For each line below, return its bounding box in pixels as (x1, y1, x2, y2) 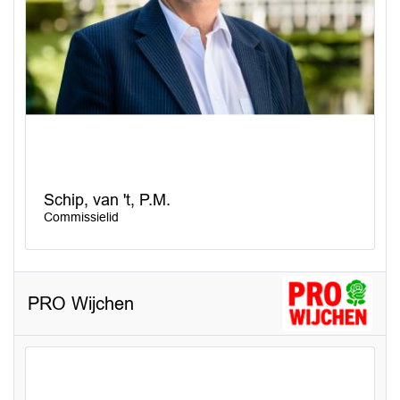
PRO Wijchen (28, 293, 134, 313)
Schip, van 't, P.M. (44, 190, 171, 209)
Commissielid (44, 209, 119, 224)
